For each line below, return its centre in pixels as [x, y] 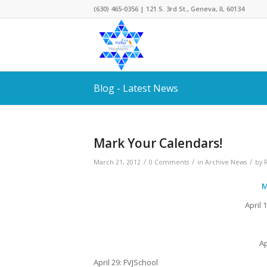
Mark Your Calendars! [158, 143]
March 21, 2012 [117, 162]
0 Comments [169, 162]
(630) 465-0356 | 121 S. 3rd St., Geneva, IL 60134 [169, 9]
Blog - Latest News [136, 88]
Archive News [226, 162]
